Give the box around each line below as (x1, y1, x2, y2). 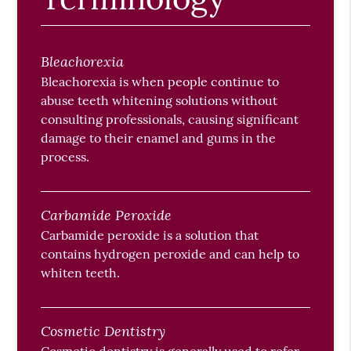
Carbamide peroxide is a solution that (41, 227, 259, 244)
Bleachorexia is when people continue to (41, 74, 280, 90)
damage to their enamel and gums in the (41, 130, 277, 147)
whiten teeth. (41, 265, 121, 281)
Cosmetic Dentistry (41, 321, 166, 341)
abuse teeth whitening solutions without (41, 92, 278, 109)
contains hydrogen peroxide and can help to (41, 246, 300, 262)
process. (41, 149, 90, 165)
